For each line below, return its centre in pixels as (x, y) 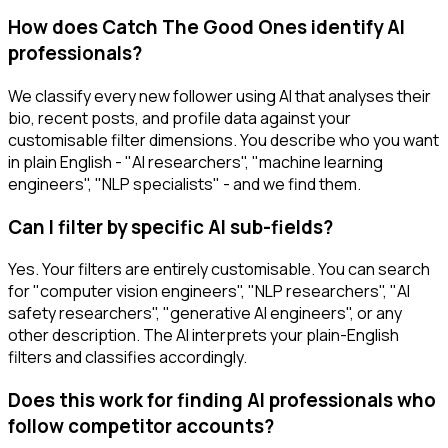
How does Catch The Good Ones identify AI (206, 27)
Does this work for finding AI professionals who (222, 400)
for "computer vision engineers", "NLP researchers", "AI (209, 291)
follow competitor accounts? (141, 426)
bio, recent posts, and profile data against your (179, 117)
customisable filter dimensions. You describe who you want (223, 139)
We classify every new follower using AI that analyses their (219, 95)
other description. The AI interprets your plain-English (203, 335)
